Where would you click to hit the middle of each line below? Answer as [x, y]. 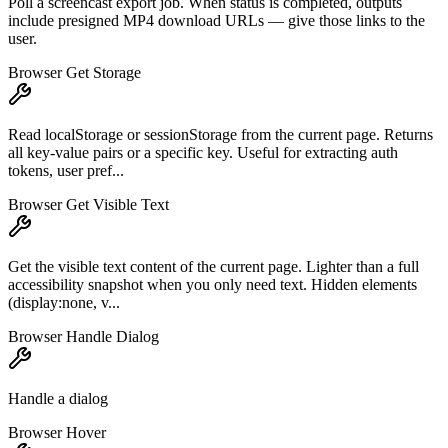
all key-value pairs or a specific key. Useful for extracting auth [203, 153]
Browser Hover [57, 433]
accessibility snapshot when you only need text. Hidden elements [212, 285]
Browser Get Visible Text [88, 205]
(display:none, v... [64, 303]
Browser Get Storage [74, 73]
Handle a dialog [58, 399]
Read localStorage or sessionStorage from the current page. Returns [220, 135]
